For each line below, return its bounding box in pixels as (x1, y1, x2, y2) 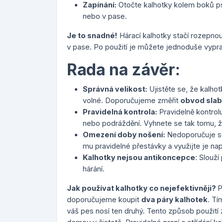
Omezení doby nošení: (83, 130, 165, 139)
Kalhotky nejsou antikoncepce (83, 153, 195, 162)
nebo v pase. (83, 12, 127, 20)
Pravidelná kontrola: (83, 108, 157, 116)
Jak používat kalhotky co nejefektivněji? (67, 184, 218, 192)
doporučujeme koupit (67, 195, 141, 204)
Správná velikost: (83, 85, 147, 93)
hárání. (83, 165, 105, 173)
